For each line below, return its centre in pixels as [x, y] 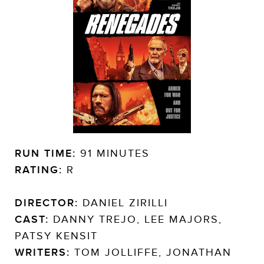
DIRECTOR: [47, 202]
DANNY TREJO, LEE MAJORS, [136, 219]
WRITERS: [42, 252]
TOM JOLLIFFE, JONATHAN [151, 252]
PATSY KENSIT [56, 235]
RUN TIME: [45, 153]
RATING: [39, 169]
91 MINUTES [113, 153]
